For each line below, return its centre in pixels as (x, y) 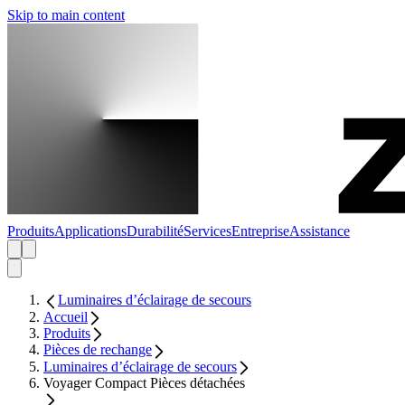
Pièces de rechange (98, 350)
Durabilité (155, 231)
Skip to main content (66, 15)
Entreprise (260, 231)
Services (207, 231)
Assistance (320, 231)
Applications (90, 231)
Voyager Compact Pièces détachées (144, 383)
